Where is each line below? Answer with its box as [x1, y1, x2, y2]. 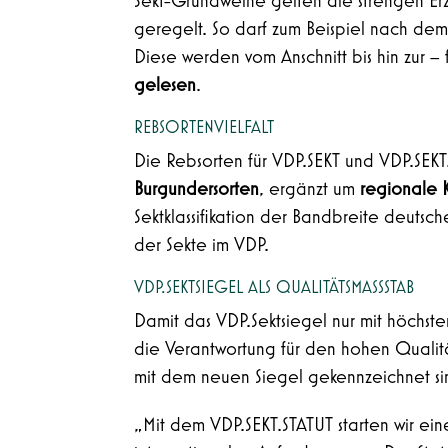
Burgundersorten [134, 178, 260, 199]
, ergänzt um [259, 178, 361, 199]
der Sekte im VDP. [134, 234, 270, 255]
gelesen [134, 74, 197, 95]
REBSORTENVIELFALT [134, 118, 275, 137]
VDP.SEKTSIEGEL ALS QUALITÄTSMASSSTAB [134, 278, 407, 297]
